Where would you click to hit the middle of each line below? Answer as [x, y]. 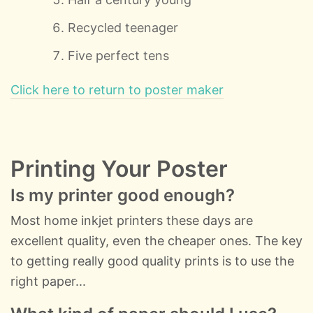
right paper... [48, 281]
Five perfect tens [119, 55]
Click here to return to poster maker [117, 89]
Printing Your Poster [119, 168]
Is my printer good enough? [123, 195]
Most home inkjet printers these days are [132, 220]
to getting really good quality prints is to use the [152, 261]
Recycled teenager [123, 27]
